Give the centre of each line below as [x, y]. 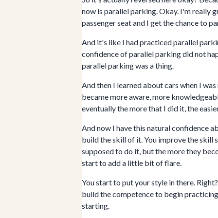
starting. [96, 206]
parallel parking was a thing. [128, 66]
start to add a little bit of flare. [132, 163]
